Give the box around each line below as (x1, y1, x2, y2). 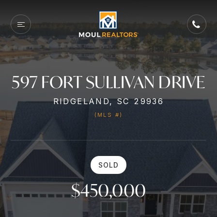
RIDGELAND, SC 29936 (53, 96, 164, 106)
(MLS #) (94, 111, 123, 118)
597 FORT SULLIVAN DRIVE (12, 71, 205, 93)
